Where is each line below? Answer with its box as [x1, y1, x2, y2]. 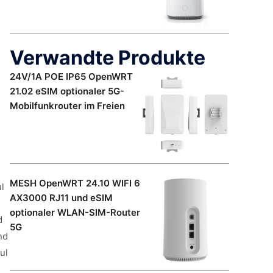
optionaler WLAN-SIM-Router [10, 206, 140, 218]
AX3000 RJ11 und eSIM [10, 191, 113, 204]
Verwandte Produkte [10, 45, 205, 69]
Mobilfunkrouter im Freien [10, 99, 125, 112]
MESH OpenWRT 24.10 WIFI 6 [10, 177, 140, 189]
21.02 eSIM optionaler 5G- [10, 85, 124, 97]
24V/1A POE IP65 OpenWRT [10, 70, 133, 82]
